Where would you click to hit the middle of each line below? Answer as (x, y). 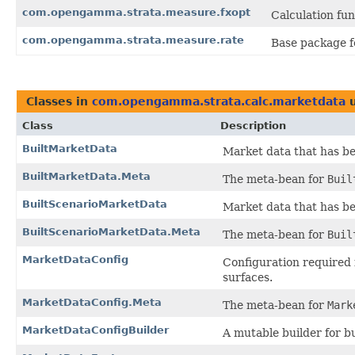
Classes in (59, 102)
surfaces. (248, 278)
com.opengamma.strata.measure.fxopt (136, 13)
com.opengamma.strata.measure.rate (133, 40)
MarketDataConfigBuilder (95, 330)
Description (253, 126)
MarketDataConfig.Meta (92, 303)
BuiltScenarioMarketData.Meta (111, 232)
